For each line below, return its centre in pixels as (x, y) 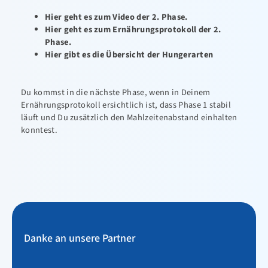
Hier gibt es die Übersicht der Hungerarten (129, 55)
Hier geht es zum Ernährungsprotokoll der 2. (133, 30)
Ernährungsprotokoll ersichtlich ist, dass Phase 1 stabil (126, 105)
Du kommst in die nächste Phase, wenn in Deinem (116, 92)
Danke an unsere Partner (80, 238)
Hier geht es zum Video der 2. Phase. (116, 17)
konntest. (39, 130)
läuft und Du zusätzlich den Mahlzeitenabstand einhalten (129, 117)
